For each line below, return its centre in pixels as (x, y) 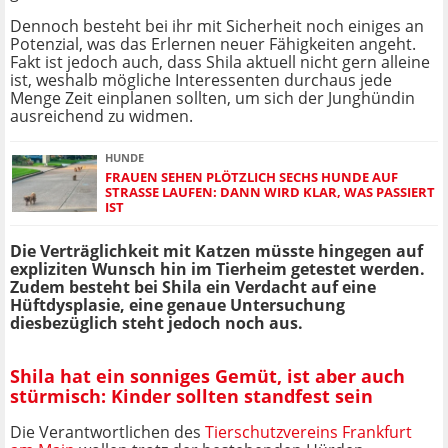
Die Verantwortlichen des (107, 432)
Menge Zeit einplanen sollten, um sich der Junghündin (212, 98)
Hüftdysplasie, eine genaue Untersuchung (177, 305)
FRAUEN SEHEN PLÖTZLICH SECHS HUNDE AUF (251, 177)
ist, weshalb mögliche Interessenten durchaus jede (201, 80)
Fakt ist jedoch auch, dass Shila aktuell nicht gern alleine (220, 62)
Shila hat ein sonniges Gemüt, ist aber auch (207, 375)
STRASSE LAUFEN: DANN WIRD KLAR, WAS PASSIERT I (270, 192)
